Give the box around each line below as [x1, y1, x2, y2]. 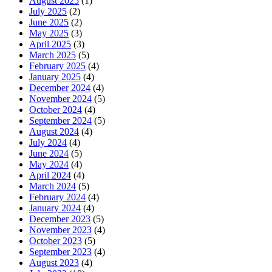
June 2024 [29, 148, 69, 159]
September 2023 [29, 246, 92, 257]
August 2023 [29, 257, 79, 268]
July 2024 [29, 137, 67, 148]
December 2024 [29, 83, 90, 93]
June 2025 [29, 17, 69, 28]
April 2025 [29, 39, 71, 50]
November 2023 [29, 225, 92, 236]
